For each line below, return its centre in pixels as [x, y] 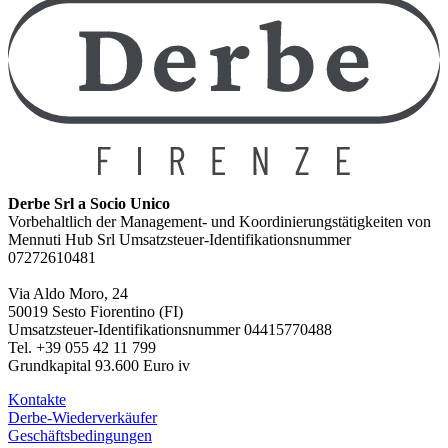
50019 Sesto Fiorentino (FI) [95, 312]
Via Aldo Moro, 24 [68, 294]
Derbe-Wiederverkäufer [82, 418]
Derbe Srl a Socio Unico [89, 204]
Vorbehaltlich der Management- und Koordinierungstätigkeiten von [219, 222]
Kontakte [37, 400]
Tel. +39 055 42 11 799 [82, 348]
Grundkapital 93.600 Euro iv [99, 366]
